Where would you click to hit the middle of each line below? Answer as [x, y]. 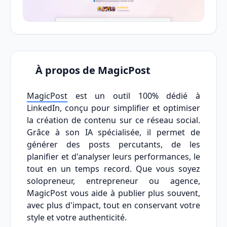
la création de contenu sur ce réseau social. [113, 120]
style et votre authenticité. [77, 218]
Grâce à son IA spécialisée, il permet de [113, 133]
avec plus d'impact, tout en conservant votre [113, 205]
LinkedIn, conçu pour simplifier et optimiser [113, 108]
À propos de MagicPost [93, 70]
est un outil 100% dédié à [134, 96]
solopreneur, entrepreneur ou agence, [113, 181]
